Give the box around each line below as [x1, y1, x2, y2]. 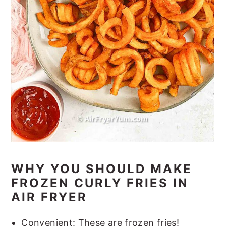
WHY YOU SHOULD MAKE [11, 161, 193, 177]
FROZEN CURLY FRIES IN [11, 176, 189, 191]
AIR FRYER [11, 190, 88, 205]
